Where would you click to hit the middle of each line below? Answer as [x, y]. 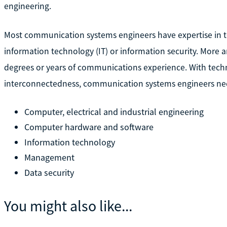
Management [49, 157]
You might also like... [68, 206]
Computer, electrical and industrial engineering [114, 111]
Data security [49, 172]
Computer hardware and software [89, 127]
